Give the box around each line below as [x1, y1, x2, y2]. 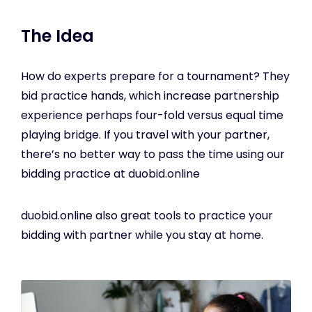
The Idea [21, 24, 94, 47]
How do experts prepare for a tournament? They [21, 68, 290, 84]
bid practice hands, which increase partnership [21, 87, 279, 104]
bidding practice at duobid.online [21, 165, 203, 182]
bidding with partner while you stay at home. [21, 226, 266, 243]
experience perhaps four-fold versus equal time [21, 107, 283, 123]
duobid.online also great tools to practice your [21, 207, 273, 224]
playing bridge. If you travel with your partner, [21, 126, 270, 143]
